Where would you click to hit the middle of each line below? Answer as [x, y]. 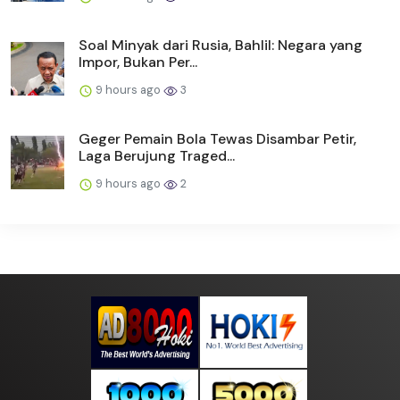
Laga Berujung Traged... [157, 155]
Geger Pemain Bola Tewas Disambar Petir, [217, 138]
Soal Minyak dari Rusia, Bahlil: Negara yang [221, 45]
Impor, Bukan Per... [138, 62]
